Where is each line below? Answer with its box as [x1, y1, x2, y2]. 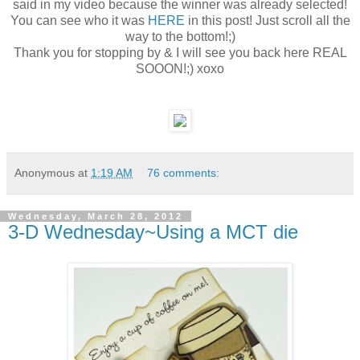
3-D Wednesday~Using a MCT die [8, 220, 298, 243]
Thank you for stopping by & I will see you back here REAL [13, 45, 347, 59]
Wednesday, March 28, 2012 [8, 211, 183, 221]
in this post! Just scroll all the [184, 13, 350, 27]
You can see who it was [10, 13, 148, 27]
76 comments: [147, 166, 220, 179]
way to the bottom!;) [125, 29, 235, 43]
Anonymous [14, 166, 75, 179]
